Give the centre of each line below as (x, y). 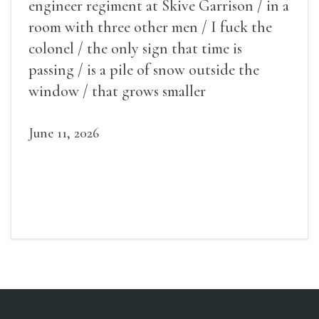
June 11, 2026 (64, 134)
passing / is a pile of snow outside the (144, 70)
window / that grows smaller (117, 91)
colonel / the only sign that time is (135, 49)
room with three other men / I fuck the (150, 27)
